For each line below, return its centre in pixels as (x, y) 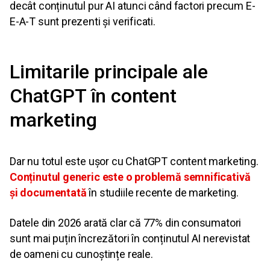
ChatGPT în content (93, 96)
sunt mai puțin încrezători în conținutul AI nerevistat (130, 239)
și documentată (48, 193)
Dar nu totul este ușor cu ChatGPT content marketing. (134, 162)
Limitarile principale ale (109, 72)
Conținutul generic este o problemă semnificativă (130, 177)
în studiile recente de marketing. (162, 193)
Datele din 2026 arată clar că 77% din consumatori (126, 223)
